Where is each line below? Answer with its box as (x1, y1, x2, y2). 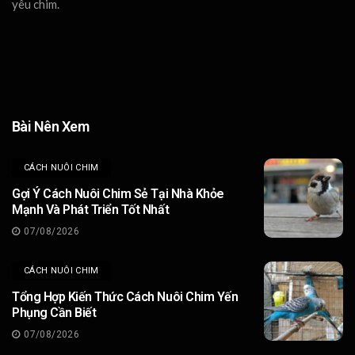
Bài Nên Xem (12, 117, 90, 135)
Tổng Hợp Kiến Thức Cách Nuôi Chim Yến (12, 288, 239, 304)
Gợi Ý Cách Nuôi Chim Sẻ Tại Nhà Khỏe (12, 185, 224, 201)
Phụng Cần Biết (12, 304, 97, 320)
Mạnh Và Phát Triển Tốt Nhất (12, 201, 170, 217)
